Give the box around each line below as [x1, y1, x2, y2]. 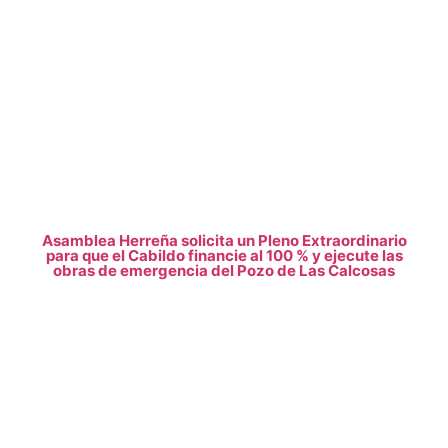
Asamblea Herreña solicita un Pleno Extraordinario [41, 231, 407, 250]
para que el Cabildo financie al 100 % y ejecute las [45, 246, 403, 265]
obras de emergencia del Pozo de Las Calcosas [53, 261, 395, 280]
